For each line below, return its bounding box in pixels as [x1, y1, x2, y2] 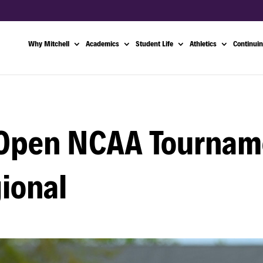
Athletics [190, 39, 217, 48]
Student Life [136, 39, 173, 48]
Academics [86, 39, 119, 48]
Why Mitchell [28, 39, 69, 48]
